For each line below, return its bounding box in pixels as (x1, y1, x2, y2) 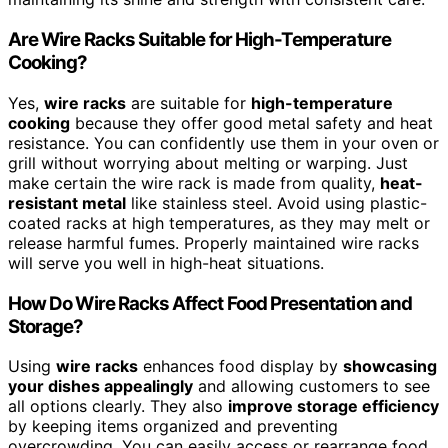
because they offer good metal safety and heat (70, 112, 433, 133)
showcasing (343, 356, 437, 377)
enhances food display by (138, 356, 343, 377)
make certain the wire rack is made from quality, (8, 172, 380, 193)
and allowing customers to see (193, 376, 430, 397)
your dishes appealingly (8, 376, 193, 397)
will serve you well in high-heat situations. (8, 252, 324, 273)
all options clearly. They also (8, 396, 228, 417)
